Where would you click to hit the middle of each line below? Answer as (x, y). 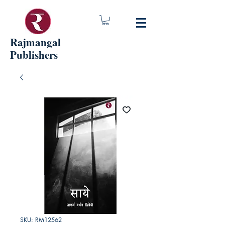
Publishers (34, 55)
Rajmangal (35, 42)
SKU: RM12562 (41, 220)
